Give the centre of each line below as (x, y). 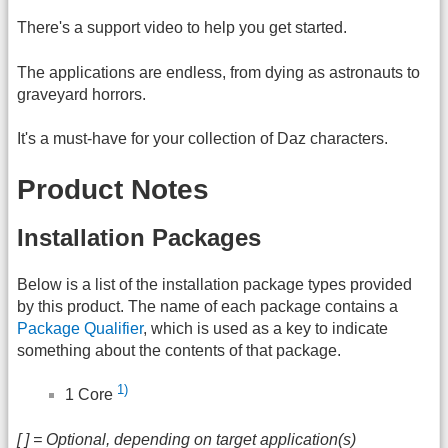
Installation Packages (139, 238)
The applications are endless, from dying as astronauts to (218, 72)
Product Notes (113, 189)
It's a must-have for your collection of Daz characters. (202, 139)
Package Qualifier (80, 328)
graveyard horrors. (81, 94)
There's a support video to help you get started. (182, 28)
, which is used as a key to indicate (265, 328)
